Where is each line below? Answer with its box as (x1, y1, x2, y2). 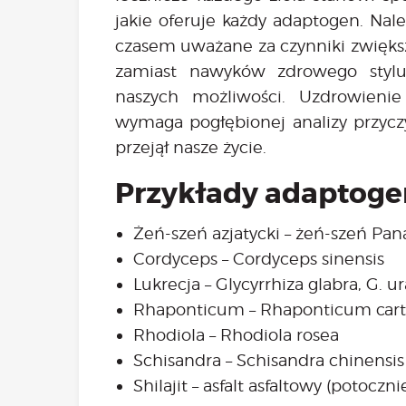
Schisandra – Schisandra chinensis (133, 350, 404, 370)
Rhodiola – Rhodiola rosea (133, 324, 343, 344)
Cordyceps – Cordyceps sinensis (133, 248, 384, 268)
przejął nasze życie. (115, 137, 266, 157)
